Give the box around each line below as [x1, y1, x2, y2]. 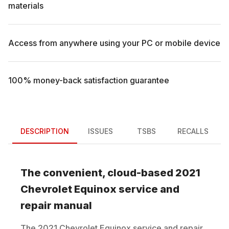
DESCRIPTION [20, 127, 69, 136]
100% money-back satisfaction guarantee [8, 75, 169, 85]
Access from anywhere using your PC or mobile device [8, 37, 220, 48]
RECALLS [177, 127, 209, 136]
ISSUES [87, 127, 113, 136]
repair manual [20, 199, 92, 212]
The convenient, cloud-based [20, 166, 175, 179]
